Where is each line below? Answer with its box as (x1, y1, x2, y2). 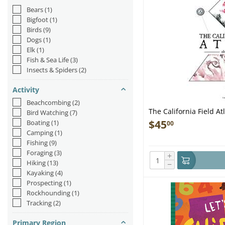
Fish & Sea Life (27, 55, 69, 64)
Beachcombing (27, 98, 71, 107)
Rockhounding (27, 188, 70, 197)
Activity (13, 85, 39, 94)
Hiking (27, 158, 46, 167)
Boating (27, 118, 50, 127)
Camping (27, 128, 53, 137)
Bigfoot (27, 15, 48, 24)
